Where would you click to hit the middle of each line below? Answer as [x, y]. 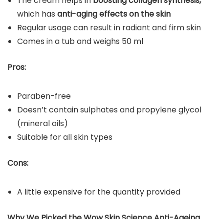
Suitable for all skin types [65, 137]
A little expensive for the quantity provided [99, 192]
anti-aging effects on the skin [113, 14]
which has [36, 14]
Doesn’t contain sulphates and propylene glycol [109, 109]
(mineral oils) [43, 123]
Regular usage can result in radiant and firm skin [109, 27]
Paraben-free [44, 96]
